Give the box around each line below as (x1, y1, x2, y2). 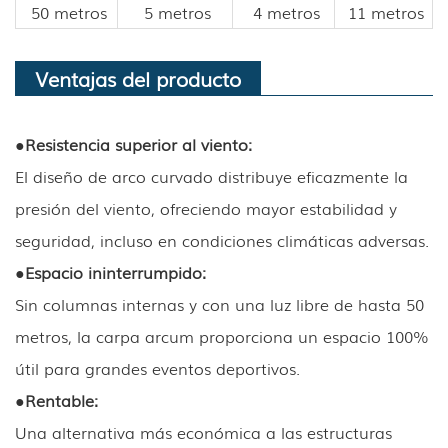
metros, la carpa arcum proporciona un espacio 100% (15, 323, 429, 348)
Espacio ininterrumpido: (25, 259, 206, 284)
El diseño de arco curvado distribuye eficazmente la (15, 163, 408, 188)
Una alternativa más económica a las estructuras (15, 419, 392, 444)
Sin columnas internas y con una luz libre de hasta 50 (15, 291, 424, 316)
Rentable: (25, 387, 98, 412)
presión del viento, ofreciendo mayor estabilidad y (15, 195, 397, 220)
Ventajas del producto (35, 62, 241, 93)
